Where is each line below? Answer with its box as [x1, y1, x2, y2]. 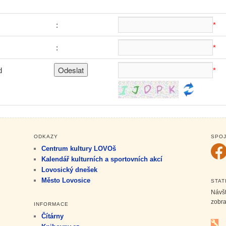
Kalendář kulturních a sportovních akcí [41, 155, 162, 163]
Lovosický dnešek [41, 166, 97, 174]
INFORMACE [33, 201, 69, 207]
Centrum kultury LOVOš [41, 145, 116, 153]
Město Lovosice [41, 177, 90, 185]
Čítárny [41, 212, 64, 220]
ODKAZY [33, 134, 58, 140]
